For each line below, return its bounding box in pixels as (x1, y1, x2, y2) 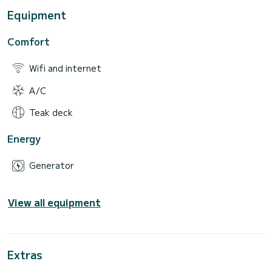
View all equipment (8, 194, 101, 209)
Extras (7, 246, 42, 262)
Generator (29, 159, 74, 172)
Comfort (7, 34, 50, 49)
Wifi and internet (29, 62, 101, 75)
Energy (7, 131, 41, 146)
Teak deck (29, 106, 73, 118)
